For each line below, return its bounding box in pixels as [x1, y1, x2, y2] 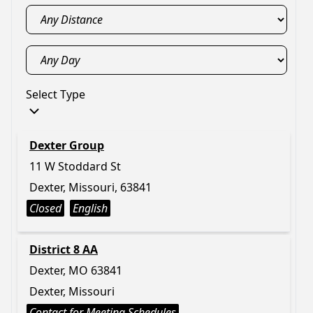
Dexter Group [29, 138, 104, 153]
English [73, 201, 108, 216]
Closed [29, 201, 61, 216]
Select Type [26, 87, 85, 102]
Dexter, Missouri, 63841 [29, 180, 152, 195]
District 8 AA [29, 242, 98, 257]
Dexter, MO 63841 [29, 263, 122, 278]
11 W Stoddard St [29, 159, 121, 174]
